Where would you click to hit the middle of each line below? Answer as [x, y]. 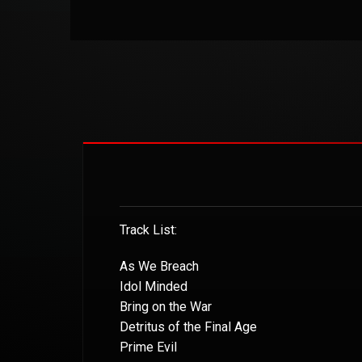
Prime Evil [148, 347]
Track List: [148, 229]
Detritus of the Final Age [188, 326]
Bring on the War [166, 306]
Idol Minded [154, 286]
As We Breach [159, 266]
